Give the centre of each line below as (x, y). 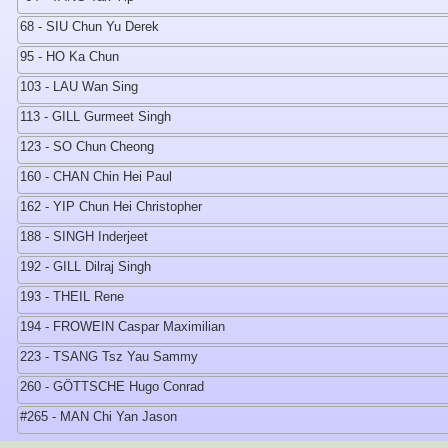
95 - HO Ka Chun (69, 56)
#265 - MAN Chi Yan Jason (98, 416)
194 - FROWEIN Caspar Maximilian (122, 326)
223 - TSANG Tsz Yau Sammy (109, 356)
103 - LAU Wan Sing (79, 86)
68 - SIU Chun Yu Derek (89, 26)
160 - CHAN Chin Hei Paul (96, 176)
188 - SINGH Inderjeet (84, 236)
